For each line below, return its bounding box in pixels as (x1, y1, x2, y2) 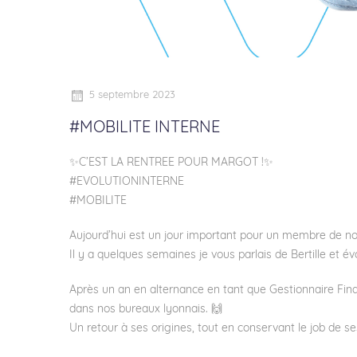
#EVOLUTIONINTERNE (69, 176, 184, 188)
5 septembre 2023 (89, 90, 175, 100)
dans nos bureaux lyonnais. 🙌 (69, 304, 222, 316)
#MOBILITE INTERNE (69, 120, 220, 136)
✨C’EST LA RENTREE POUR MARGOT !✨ (69, 157, 273, 169)
